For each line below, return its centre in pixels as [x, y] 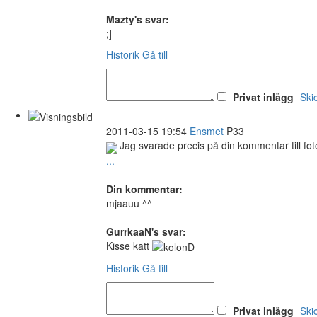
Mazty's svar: [138, 19]
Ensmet [207, 131]
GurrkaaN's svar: [146, 231]
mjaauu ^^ [129, 203]
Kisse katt [129, 245]
